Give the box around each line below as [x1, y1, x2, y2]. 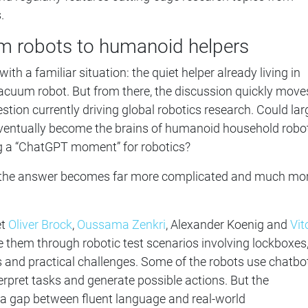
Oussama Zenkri [77, 217, 166, 232]
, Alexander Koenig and [166, 217, 290, 232]
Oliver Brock [8, 217, 72, 232]
